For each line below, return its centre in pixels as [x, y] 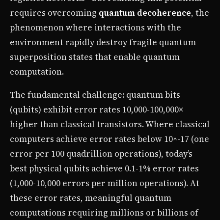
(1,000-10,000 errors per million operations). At [105, 183]
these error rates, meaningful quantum [91, 198]
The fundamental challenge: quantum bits [95, 95]
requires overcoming [54, 13]
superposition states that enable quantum [95, 57]
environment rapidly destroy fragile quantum [103, 42]
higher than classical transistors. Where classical [110, 124]
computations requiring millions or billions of [104, 212]
